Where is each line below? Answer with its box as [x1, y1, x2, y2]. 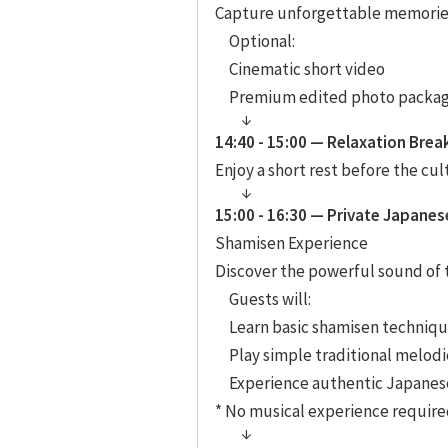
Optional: [228, 29, 295, 52]
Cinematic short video [228, 57, 385, 80]
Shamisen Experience [215, 231, 368, 254]
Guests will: [228, 287, 311, 310]
